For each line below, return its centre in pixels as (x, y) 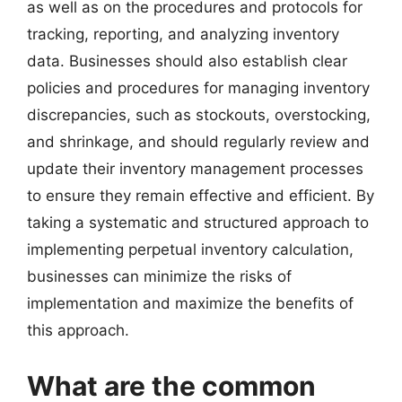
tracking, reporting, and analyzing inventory (183, 34)
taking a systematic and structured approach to (198, 223)
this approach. (78, 330)
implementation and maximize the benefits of (190, 303)
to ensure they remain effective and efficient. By (201, 196)
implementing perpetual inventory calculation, (190, 249)
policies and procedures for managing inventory (198, 88)
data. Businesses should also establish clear (187, 61)
